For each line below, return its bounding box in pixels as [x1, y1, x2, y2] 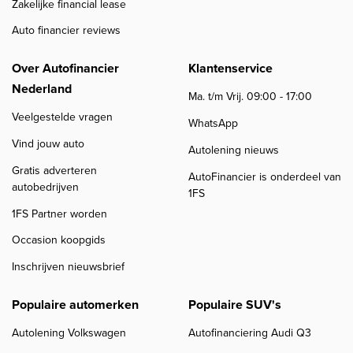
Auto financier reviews [12, 22, 121, 39]
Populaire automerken [12, 295, 139, 314]
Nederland [12, 80, 72, 98]
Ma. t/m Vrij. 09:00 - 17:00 [188, 88, 312, 106]
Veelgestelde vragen [12, 109, 113, 126]
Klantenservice [188, 59, 273, 78]
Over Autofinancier [12, 59, 119, 78]
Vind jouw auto [12, 136, 84, 153]
